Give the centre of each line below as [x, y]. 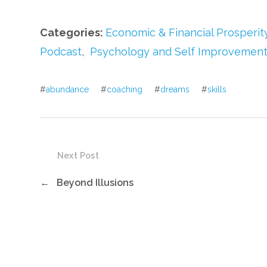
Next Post [78, 155]
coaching [125, 90]
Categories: [73, 33]
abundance [68, 90]
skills [217, 90]
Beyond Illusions [95, 183]
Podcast [61, 52]
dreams [175, 90]
